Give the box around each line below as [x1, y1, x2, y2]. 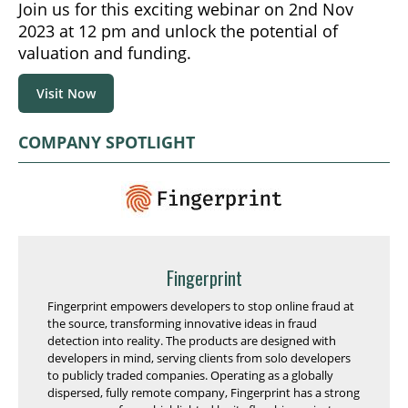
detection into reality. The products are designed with [47, 331, 336, 349]
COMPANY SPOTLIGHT [18, 130, 195, 153]
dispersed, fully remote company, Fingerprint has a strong [47, 383, 360, 401]
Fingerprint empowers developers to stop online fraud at [47, 297, 354, 314]
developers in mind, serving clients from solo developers [47, 349, 351, 366]
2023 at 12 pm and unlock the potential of [18, 19, 338, 42]
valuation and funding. [18, 41, 191, 64]
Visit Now [36, 84, 96, 102]
